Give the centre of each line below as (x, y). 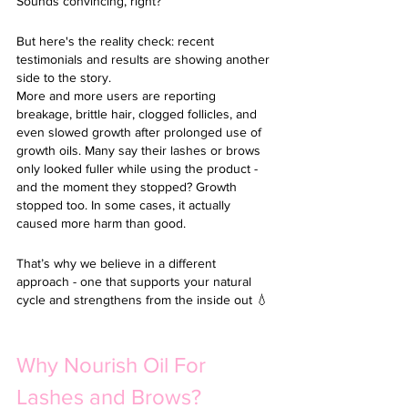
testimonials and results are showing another (145, 59)
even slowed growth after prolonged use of (141, 132)
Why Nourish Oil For (114, 365)
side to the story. (64, 77)
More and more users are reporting (118, 96)
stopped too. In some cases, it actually (125, 205)
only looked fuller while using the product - (139, 168)
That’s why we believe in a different (118, 263)
